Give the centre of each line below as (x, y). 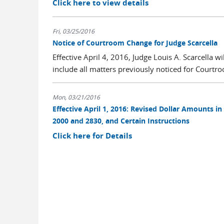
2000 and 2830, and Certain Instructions (121, 121)
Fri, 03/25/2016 (73, 31)
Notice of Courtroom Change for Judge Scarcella (135, 42)
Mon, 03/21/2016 (76, 97)
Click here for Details (92, 135)
